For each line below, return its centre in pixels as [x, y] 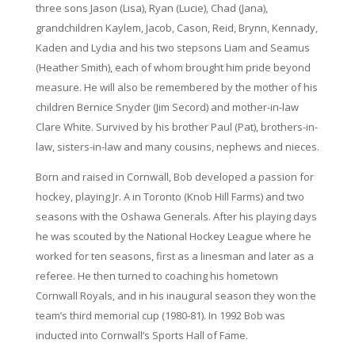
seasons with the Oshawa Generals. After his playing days [176, 216]
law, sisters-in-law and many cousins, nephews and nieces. [177, 147]
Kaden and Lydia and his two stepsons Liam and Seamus [172, 48]
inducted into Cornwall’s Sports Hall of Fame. [141, 335]
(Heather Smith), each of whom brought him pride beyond [173, 67]
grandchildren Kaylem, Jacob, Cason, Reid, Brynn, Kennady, [176, 28]
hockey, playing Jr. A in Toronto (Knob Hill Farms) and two [170, 197]
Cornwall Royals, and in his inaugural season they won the [176, 296]
